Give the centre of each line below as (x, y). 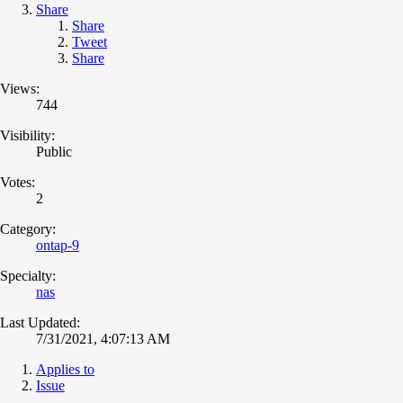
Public (54, 151)
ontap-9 (58, 245)
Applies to (65, 369)
